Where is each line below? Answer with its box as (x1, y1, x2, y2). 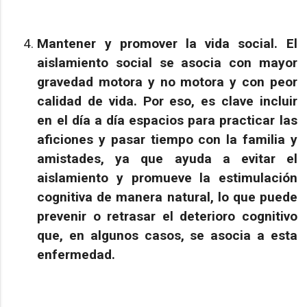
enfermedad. (37, 246, 116, 262)
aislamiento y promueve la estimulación (37, 169, 297, 186)
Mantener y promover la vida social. (37, 35, 286, 51)
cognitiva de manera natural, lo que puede (37, 188, 297, 205)
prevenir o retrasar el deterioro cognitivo (37, 208, 297, 224)
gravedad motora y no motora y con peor (37, 73, 297, 90)
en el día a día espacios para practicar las (37, 112, 297, 128)
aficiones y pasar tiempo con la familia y (37, 131, 297, 147)
